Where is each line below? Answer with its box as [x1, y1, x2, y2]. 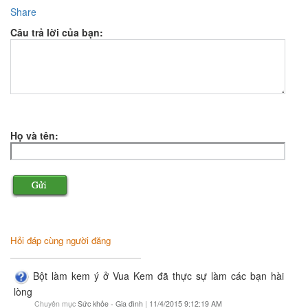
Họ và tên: [10, 128, 58, 142]
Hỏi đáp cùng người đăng [10, 233, 111, 247]
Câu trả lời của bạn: [10, 25, 103, 39]
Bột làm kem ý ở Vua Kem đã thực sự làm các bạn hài [33, 268, 284, 283]
